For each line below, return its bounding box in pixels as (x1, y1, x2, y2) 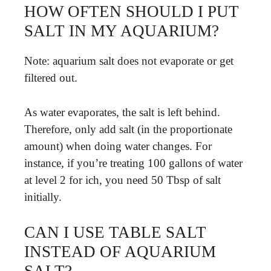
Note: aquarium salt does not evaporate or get (24, 54, 233, 67)
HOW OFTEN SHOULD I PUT (24, 2, 239, 21)
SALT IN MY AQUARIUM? (24, 22, 219, 40)
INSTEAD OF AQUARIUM (24, 243, 216, 261)
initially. (24, 190, 62, 203)
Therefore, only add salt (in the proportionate (24, 122, 232, 135)
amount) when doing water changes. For (24, 139, 212, 152)
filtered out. (24, 71, 77, 84)
